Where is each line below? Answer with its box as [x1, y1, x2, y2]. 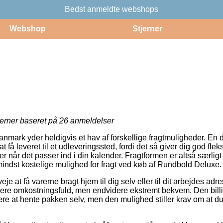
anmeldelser [68, 116, 114, 125]
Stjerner [132, 24, 162, 33]
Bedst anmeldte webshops [65, 4, 158, 13]
